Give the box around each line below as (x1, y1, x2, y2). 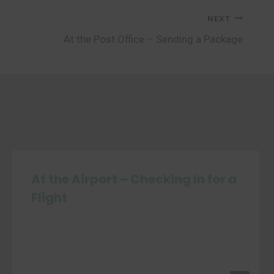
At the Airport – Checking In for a (31, 171, 237, 188)
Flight (31, 189, 67, 206)
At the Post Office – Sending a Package (64, 33, 243, 45)
